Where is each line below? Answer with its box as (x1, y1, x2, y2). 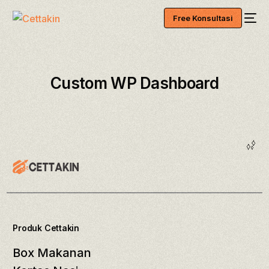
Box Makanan (13, 246, 92, 261)
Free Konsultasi (172, 13, 233, 23)
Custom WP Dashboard (50, 73, 219, 92)
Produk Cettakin (13, 223, 80, 234)
